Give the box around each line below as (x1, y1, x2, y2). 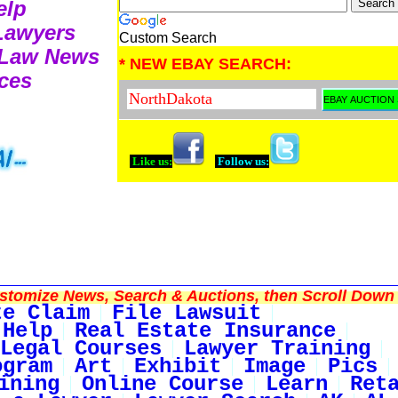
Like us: (130, 155, 172, 169)
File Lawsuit (112, 301, 261, 326)
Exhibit (134, 354, 221, 379)
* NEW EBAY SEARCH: (119, 55, 291, 74)
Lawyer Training (184, 337, 370, 362)
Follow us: (215, 155, 269, 169)
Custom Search (119, 30, 217, 46)
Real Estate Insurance (75, 319, 336, 344)
